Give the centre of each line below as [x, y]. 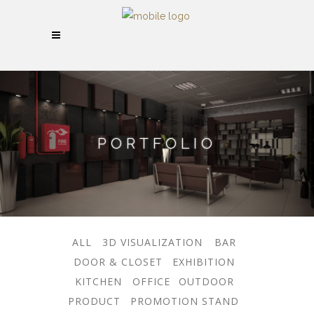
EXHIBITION [203, 261]
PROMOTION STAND [185, 301]
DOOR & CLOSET [118, 261]
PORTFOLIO [157, 144]
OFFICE [151, 281]
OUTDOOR [206, 281]
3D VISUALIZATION [152, 242]
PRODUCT [94, 301]
